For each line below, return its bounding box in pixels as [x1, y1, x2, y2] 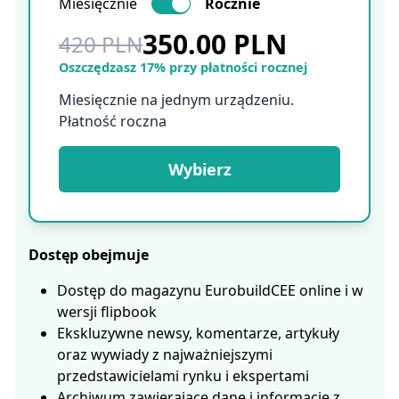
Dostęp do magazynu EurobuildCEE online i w [57, 281, 363, 300]
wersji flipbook [57, 302, 157, 322]
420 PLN [59, 29, 142, 59]
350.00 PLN [142, 26, 287, 62]
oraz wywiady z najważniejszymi [57, 345, 273, 364]
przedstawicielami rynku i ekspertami [57, 366, 309, 386]
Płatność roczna [59, 111, 167, 131]
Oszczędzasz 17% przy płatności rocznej [59, 59, 307, 76]
